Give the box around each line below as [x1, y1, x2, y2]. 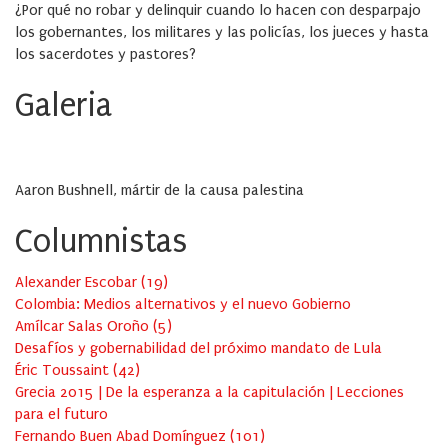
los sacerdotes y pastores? [15, 45, 196, 64]
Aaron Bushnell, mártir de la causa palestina [15, 181, 304, 200]
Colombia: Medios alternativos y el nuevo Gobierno [15, 295, 351, 314]
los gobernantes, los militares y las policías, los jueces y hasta [15, 23, 429, 42]
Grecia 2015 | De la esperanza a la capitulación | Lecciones [15, 383, 404, 402]
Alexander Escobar [15, 273, 141, 292]
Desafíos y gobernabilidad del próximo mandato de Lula [15, 339, 382, 358]
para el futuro [15, 405, 108, 424]
